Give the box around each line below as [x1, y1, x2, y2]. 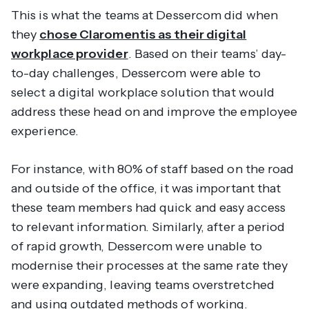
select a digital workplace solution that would [11, 85, 275, 101]
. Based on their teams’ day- [128, 46, 287, 62]
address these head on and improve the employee [11, 104, 298, 120]
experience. [11, 123, 79, 139]
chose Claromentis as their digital [39, 27, 247, 43]
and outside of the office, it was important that [11, 181, 281, 197]
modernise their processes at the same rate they [11, 258, 288, 274]
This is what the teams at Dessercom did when [11, 8, 278, 23]
